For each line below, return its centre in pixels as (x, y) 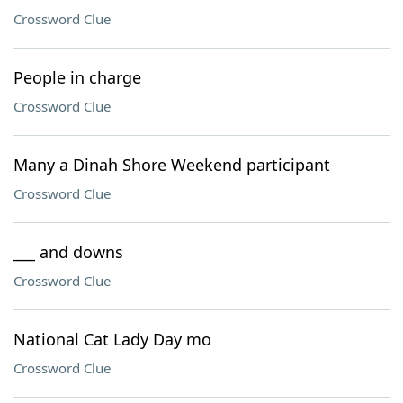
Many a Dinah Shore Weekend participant (172, 165)
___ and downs (68, 252)
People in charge (77, 77)
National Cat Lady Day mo (112, 339)
